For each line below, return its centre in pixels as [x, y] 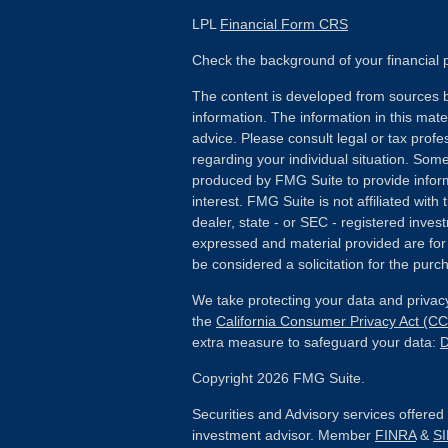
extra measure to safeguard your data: [316, 342]
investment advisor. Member [283, 435]
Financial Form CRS [284, 24]
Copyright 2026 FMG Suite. [278, 378]
